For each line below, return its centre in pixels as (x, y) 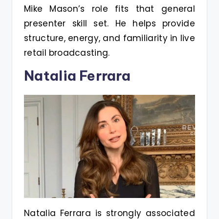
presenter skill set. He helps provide (109, 24)
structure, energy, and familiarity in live (109, 38)
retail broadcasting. (67, 53)
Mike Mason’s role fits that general (109, 9)
